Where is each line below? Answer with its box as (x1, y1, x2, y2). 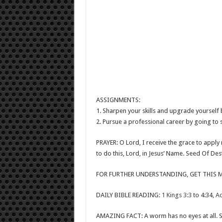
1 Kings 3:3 (161, 191, 192, 199)
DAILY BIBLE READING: (96, 191, 162, 199)
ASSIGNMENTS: (96, 96, 140, 104)
